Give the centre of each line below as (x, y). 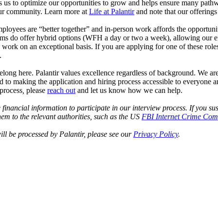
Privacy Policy (156, 134)
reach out (61, 91)
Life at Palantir (112, 12)
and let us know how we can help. (129, 91)
